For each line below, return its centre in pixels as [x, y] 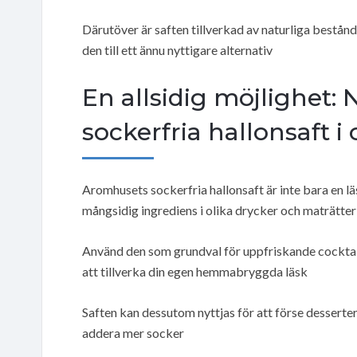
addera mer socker [133, 332]
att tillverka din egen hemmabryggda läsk [195, 271]
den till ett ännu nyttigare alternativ [177, 49]
